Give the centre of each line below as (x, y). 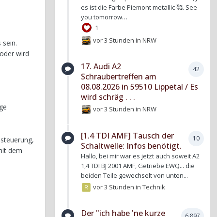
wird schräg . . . (108, 97)
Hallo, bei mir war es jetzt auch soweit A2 (140, 156)
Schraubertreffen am (119, 77)
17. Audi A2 (101, 67)
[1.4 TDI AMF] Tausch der (127, 135)
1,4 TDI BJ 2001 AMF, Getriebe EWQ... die (138, 165)
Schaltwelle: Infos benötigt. (131, 146)
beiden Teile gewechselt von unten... (134, 175)
